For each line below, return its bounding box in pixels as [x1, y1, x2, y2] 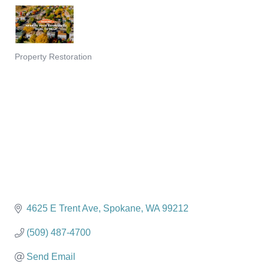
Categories [14, 61, 60, 71]
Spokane [103, 203, 141, 214]
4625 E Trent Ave [27, 203, 98, 214]
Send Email [27, 252, 75, 262]
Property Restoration [15, 52, 92, 62]
